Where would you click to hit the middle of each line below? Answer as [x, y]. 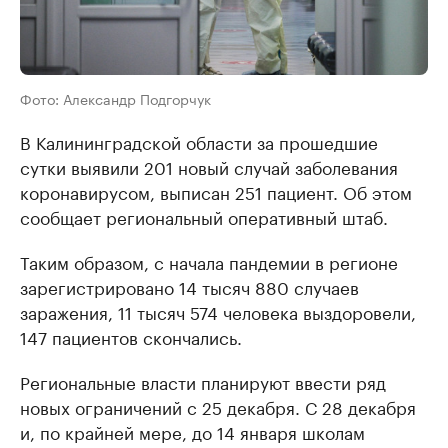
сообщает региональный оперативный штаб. [204, 216]
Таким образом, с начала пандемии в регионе [209, 261]
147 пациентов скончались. [131, 336]
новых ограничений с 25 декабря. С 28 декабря [218, 406]
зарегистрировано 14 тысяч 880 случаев [189, 286]
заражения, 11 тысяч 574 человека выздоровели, [218, 311]
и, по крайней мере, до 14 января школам [192, 431]
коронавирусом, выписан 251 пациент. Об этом [216, 191]
